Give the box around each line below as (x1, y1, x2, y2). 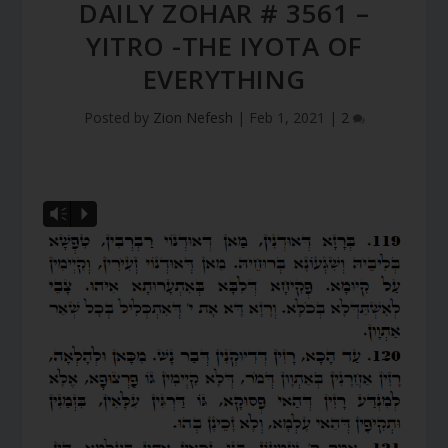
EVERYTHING (142, 60, 306, 97)
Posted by (83, 107, 153, 127)
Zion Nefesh (152, 107, 233, 127)
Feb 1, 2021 (248, 107, 325, 127)
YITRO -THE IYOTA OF (86, 27, 362, 64)
